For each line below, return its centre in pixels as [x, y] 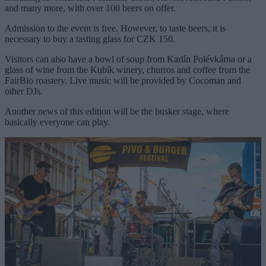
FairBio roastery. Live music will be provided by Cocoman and [123, 80]
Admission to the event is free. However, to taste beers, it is [115, 28]
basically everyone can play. [57, 122]
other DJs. [24, 91]
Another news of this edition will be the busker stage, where [117, 111]
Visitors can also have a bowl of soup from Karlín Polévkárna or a [128, 59]
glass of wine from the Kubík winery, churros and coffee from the [127, 69]
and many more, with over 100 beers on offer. [90, 8]
